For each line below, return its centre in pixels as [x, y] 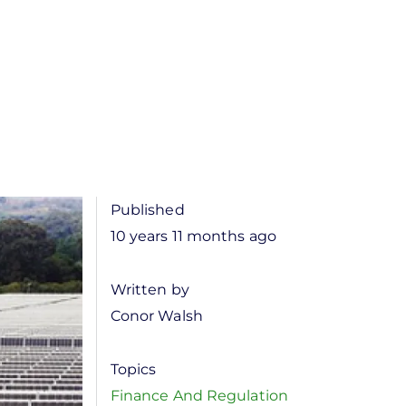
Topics [133, 369]
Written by [150, 290]
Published [147, 210]
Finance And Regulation [199, 396]
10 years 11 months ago [193, 236]
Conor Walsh [156, 316]
